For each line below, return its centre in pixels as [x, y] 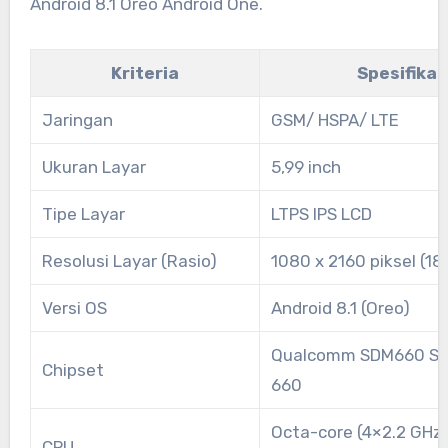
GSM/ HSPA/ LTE [334, 119]
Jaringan [77, 119]
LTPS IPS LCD [321, 213]
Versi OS [74, 307]
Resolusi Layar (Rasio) [129, 260]
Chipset [72, 369]
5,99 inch [305, 166]
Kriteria [144, 72]
